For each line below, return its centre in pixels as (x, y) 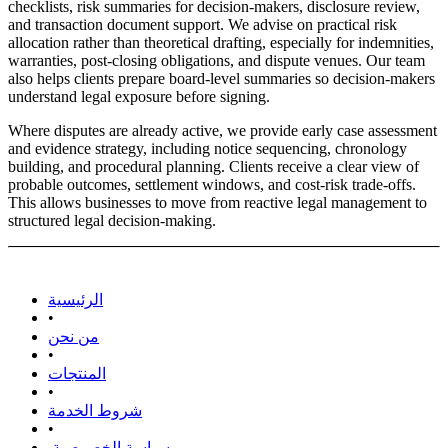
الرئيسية (75, 300)
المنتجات (77, 374)
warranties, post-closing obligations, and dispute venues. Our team (216, 61)
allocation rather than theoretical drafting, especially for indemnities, (221, 43)
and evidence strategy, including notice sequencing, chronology (207, 149)
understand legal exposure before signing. (139, 97)
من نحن (73, 337)
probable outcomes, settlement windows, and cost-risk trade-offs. (212, 185)
